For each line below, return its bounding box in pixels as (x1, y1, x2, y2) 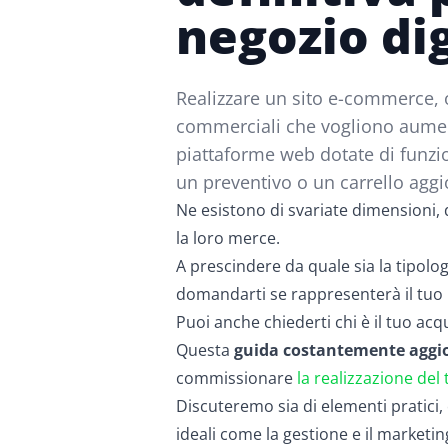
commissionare (176, 367, 297, 389)
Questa (176, 339, 234, 361)
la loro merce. (176, 227, 280, 249)
